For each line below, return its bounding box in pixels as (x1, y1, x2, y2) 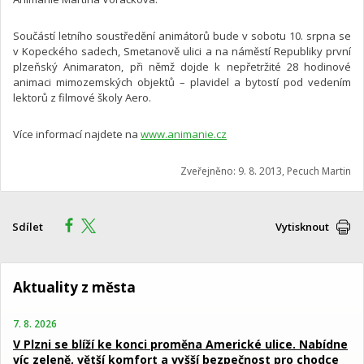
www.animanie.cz (141, 126, 227, 141)
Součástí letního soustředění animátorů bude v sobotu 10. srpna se (13, 28, 351, 43)
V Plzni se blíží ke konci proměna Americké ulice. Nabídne (13, 336, 348, 352)
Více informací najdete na (13, 126, 141, 141)
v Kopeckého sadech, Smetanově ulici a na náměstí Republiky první (13, 43, 351, 58)
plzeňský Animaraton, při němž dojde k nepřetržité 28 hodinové (13, 58, 351, 74)
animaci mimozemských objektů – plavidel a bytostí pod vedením (13, 74, 351, 89)
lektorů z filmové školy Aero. (13, 89, 151, 105)
